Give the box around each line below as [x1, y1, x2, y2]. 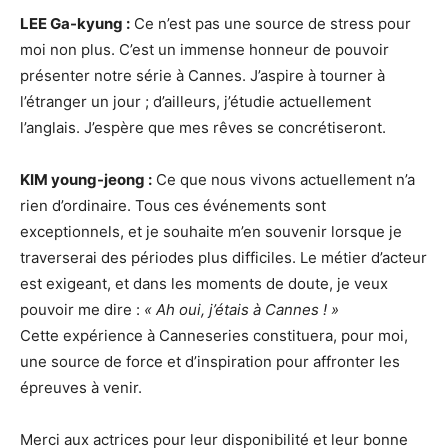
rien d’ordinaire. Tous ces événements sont [20, 195, 326, 215]
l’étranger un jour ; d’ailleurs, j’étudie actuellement [20, 91, 371, 111]
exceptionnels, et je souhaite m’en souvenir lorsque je [20, 221, 402, 241]
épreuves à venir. [20, 377, 142, 397]
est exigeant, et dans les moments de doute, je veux [20, 273, 388, 293]
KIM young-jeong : [20, 169, 152, 189]
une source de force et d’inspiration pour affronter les [20, 351, 400, 371]
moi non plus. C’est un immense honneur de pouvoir [20, 39, 389, 59]
